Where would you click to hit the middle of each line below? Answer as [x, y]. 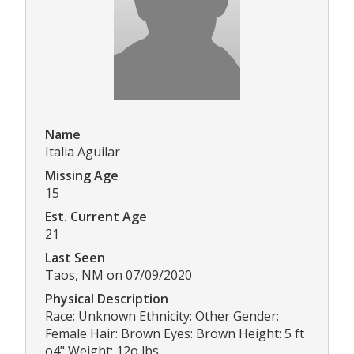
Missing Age [82, 176]
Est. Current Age [96, 217]
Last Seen [75, 258]
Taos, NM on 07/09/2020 [119, 275]
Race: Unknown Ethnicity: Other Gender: [162, 316]
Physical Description [107, 299]
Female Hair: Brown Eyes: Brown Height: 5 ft [175, 334]
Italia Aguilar [83, 152]
